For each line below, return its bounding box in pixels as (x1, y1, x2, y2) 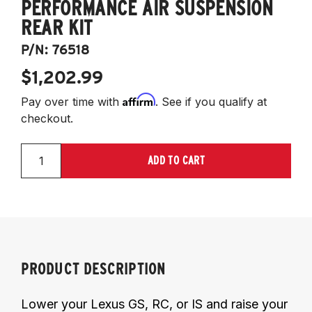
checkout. (21, 111, 73, 125)
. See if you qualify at (155, 94, 267, 109)
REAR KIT (21, 14, 93, 40)
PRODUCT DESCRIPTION (21, 259, 166, 278)
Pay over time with (21, 94, 123, 109)
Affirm (123, 92, 155, 107)
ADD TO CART (147, 153, 205, 167)
